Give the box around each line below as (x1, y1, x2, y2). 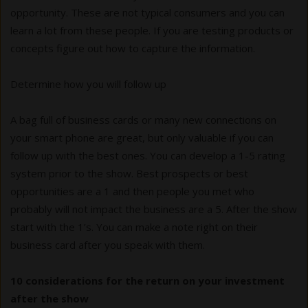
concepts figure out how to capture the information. (10, 41, 255, 55)
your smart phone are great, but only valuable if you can (10, 130, 274, 144)
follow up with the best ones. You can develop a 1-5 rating (10, 148, 285, 162)
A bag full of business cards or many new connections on (10, 112, 276, 126)
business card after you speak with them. (10, 237, 205, 252)
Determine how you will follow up (10, 76, 166, 91)
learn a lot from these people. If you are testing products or (10, 23, 294, 37)
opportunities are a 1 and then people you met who (10, 184, 254, 198)
